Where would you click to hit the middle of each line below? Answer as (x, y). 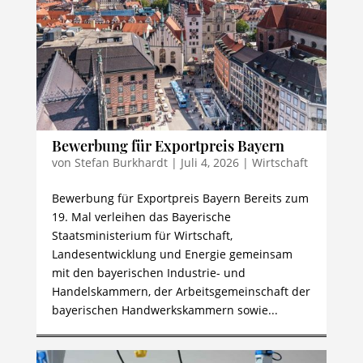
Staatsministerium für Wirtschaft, (142, 235)
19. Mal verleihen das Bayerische (141, 217)
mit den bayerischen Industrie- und (148, 273)
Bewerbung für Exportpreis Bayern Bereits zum (180, 198)
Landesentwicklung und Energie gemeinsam (172, 254)
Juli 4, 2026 (209, 162)
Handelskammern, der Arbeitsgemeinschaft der (181, 291)
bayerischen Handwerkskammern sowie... (164, 310)
